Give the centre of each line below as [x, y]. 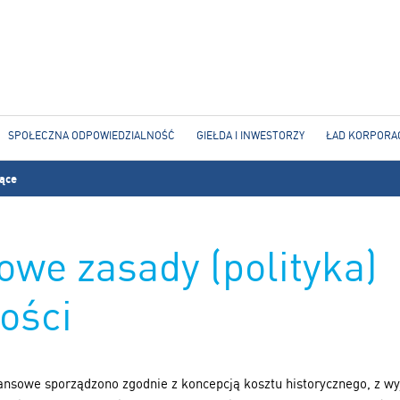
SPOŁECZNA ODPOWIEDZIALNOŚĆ [91, 135]
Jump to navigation [200, 12]
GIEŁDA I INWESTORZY [250, 135]
